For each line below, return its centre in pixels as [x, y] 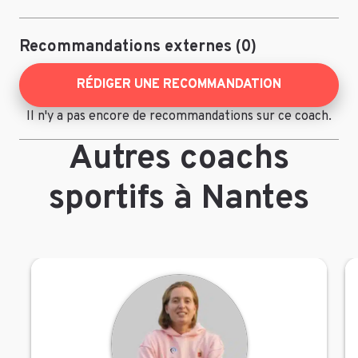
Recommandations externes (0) [138, 48]
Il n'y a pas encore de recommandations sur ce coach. [179, 117]
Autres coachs [179, 160]
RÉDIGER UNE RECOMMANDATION [179, 85]
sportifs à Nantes [179, 200]
